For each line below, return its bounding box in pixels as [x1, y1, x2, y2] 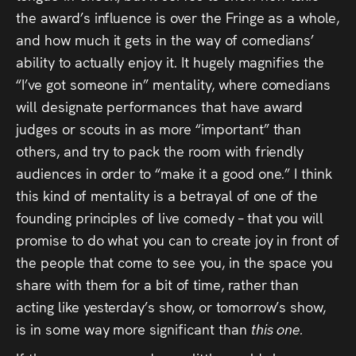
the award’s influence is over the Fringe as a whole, [16, 6, 340, 27]
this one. [250, 318, 304, 339]
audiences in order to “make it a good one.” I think [16, 162, 333, 183]
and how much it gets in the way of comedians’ [16, 29, 315, 49]
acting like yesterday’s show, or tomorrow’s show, [16, 296, 327, 316]
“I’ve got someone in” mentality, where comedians [16, 73, 331, 94]
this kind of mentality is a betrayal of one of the [16, 184, 319, 205]
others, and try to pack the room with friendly [16, 140, 304, 161]
